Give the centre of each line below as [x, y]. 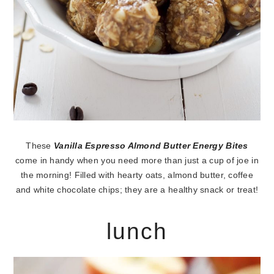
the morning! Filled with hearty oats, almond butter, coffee [137, 176]
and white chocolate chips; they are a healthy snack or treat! [137, 190]
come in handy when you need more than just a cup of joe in [137, 161]
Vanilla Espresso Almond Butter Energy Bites [151, 146]
